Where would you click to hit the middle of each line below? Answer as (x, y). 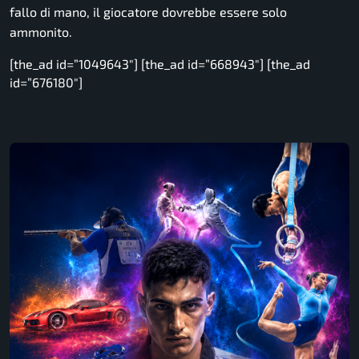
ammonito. (41, 31)
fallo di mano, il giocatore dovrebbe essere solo (148, 11)
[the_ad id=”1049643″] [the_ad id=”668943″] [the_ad (160, 63)
